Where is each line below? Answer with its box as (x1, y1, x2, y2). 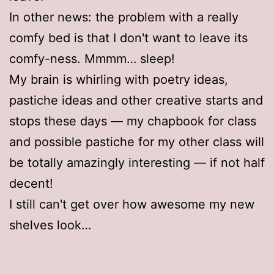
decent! (9, 176, 53, 191)
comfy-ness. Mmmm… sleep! (9, 51, 175, 66)
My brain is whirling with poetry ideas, (9, 72, 228, 87)
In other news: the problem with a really (9, 9, 239, 24)
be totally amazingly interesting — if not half (9, 155, 265, 170)
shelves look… (9, 217, 91, 232)
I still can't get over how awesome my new (9, 196, 254, 212)
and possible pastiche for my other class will (9, 134, 264, 149)
